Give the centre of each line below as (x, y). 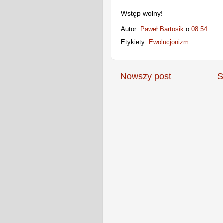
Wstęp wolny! (142, 13)
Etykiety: (135, 43)
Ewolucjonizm (169, 43)
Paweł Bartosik (162, 29)
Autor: (131, 29)
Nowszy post (146, 76)
